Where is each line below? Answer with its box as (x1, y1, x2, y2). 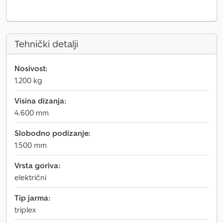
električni (14, 172, 46, 182)
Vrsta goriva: (14, 160, 60, 170)
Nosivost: (14, 63, 47, 73)
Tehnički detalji (14, 37, 78, 50)
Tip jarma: (14, 193, 50, 203)
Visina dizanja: (14, 96, 66, 106)
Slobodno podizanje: (14, 128, 90, 138)
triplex (14, 205, 36, 215)
